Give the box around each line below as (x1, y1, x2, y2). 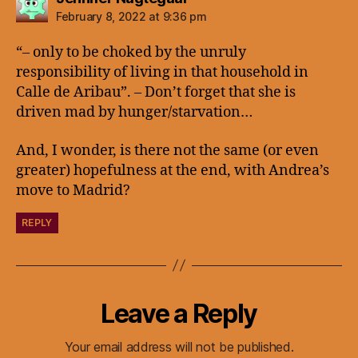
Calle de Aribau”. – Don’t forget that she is (16, 83, 296, 101)
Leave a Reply (101, 297, 257, 329)
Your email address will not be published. (64, 338, 294, 355)
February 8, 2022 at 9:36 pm (56, 10, 207, 23)
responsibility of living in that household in (16, 63, 308, 82)
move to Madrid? (16, 181, 130, 200)
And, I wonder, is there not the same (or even (16, 141, 319, 160)
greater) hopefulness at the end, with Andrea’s (16, 161, 329, 180)
